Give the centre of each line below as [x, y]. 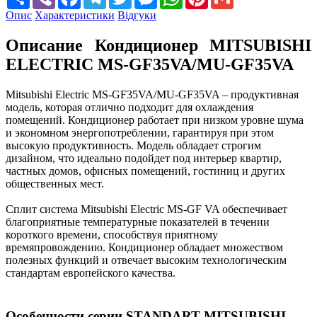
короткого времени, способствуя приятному [112, 235]
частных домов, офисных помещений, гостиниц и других [145, 171]
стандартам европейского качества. [91, 273]
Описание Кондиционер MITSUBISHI [158, 46]
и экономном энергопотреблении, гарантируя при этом [140, 133]
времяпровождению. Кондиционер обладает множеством [144, 248]
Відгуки [137, 16]
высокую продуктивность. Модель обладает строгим [133, 146]
